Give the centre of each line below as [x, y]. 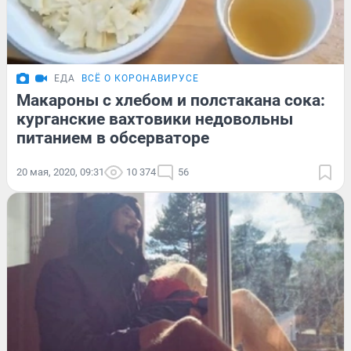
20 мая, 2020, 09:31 [60, 172]
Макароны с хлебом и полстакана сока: [171, 100]
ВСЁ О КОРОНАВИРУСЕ [140, 78]
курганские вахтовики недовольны [155, 119]
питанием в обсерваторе [113, 138]
